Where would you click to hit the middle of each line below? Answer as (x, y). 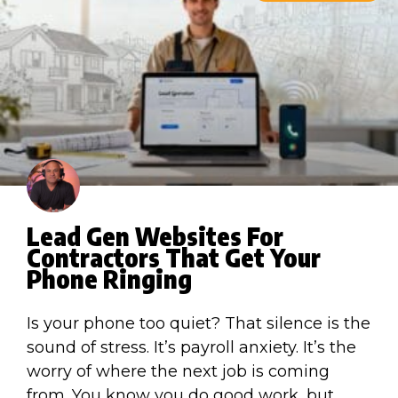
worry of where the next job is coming (178, 371)
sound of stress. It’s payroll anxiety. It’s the (191, 347)
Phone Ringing (109, 278)
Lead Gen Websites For (155, 235)
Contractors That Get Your (174, 257)
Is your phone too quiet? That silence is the (199, 323)
